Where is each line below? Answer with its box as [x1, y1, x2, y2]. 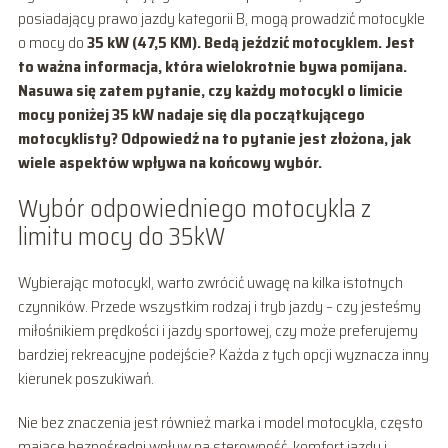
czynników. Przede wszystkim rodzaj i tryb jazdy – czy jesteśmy [17, 293, 421, 319]
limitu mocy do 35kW [17, 217, 225, 256]
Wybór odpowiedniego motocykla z [17, 189, 371, 228]
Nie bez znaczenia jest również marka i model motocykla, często [17, 409, 423, 435]
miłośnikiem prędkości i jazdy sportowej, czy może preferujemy [17, 317, 418, 343]
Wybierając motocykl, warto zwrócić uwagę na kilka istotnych [17, 269, 403, 295]
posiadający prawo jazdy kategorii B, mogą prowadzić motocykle [17, 5, 425, 31]
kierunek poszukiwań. [17, 365, 154, 391]
